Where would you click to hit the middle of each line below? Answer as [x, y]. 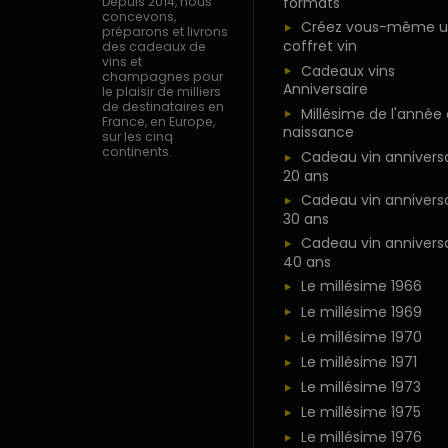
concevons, [139, 17]
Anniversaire [325, 89]
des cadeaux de [154, 47]
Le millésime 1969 [361, 311]
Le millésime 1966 [361, 286]
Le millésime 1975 [360, 412]
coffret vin [319, 46]
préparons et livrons [165, 32]
